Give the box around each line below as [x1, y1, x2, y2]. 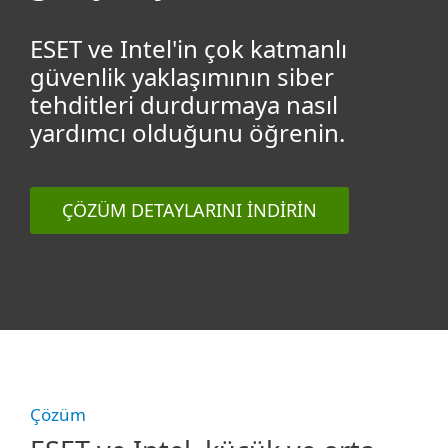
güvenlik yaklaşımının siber [30, 59, 334, 93]
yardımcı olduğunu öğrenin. [30, 115, 345, 149]
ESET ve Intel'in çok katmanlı [30, 31, 347, 65]
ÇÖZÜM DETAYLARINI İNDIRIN [62, 197, 317, 222]
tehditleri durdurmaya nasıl [30, 87, 338, 121]
